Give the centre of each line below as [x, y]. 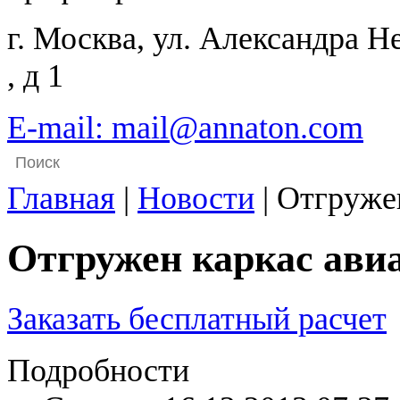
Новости [196, 198]
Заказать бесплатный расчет [197, 318]
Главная [61, 198]
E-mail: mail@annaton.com [185, 128]
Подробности [98, 370]
